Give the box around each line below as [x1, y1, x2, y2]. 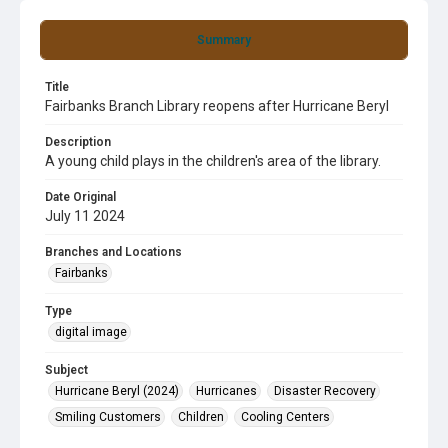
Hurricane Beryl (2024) [55, 384, 179, 398]
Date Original [45, 190, 116, 204]
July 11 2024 [45, 208, 125, 224]
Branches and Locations [45, 245, 182, 259]
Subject [45, 363, 88, 377]
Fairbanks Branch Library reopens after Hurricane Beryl [45, 98, 389, 114]
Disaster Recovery [274, 384, 376, 398]
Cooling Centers [241, 410, 330, 424]
